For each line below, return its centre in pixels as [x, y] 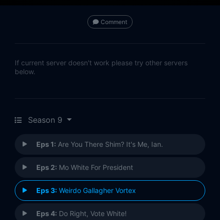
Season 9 [45, 120]
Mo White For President [95, 167]
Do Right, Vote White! [92, 214]
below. [25, 72]
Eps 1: [46, 144]
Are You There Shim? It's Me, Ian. [110, 144]
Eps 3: [47, 191]
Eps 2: [47, 167]
